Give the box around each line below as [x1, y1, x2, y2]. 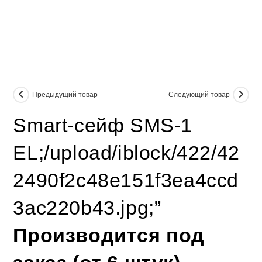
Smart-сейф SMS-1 [13, 114, 193, 136]
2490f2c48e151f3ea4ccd [13, 169, 239, 191]
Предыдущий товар [32, 91, 98, 99]
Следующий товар [168, 91, 230, 99]
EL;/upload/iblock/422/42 [13, 142, 240, 164]
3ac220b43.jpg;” [13, 196, 161, 219]
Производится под [13, 224, 205, 246]
